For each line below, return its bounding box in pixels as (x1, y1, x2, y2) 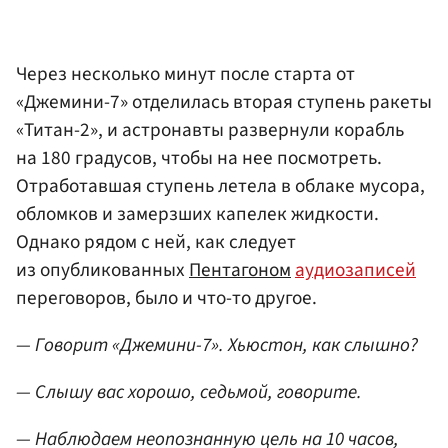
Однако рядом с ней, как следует (16, 227, 296, 256)
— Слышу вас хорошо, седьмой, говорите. (16, 378, 362, 407)
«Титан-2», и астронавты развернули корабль (16, 115, 404, 144)
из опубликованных (16, 255, 189, 284)
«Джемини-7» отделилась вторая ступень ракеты (16, 87, 432, 116)
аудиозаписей (295, 255, 416, 284)
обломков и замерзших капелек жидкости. (16, 199, 379, 228)
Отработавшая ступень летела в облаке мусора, (16, 171, 425, 200)
